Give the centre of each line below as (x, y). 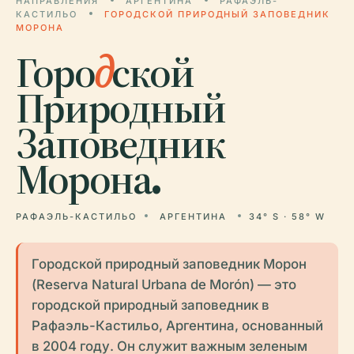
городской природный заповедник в (150, 305)
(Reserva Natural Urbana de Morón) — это (164, 284)
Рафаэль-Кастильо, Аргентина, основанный (177, 325)
